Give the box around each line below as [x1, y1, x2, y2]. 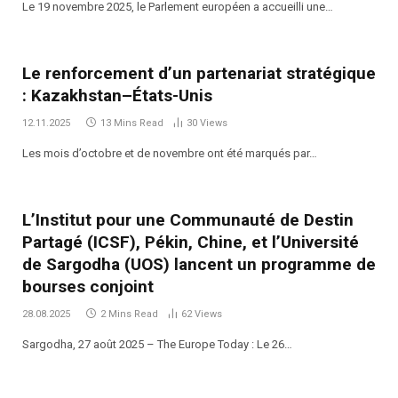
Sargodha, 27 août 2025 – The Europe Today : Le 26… [22, 337, 292, 351]
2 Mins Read [100, 307, 158, 320]
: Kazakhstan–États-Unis [22, 84, 212, 106]
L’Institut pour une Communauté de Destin [22, 209, 354, 230]
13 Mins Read [100, 116, 163, 129]
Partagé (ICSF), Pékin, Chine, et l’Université [22, 231, 359, 252]
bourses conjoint [22, 275, 154, 297]
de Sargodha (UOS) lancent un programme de [22, 253, 376, 275]
